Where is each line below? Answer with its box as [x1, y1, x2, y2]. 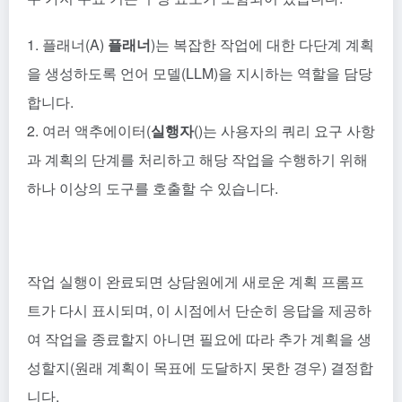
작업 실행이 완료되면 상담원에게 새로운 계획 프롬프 [27, 270, 364, 292]
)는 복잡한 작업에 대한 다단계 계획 [151, 33, 374, 55]
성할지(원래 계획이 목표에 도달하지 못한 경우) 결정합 [27, 356, 373, 378]
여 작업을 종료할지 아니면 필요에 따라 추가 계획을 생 [27, 328, 371, 349]
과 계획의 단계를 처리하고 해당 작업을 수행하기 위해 [27, 148, 368, 170]
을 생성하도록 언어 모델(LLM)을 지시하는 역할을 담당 [27, 62, 372, 83]
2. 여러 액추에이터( [27, 119, 151, 141]
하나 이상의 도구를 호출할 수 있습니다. [27, 177, 278, 198]
